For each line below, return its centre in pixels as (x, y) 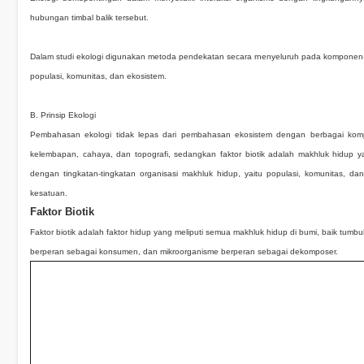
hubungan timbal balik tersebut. (89, 17)
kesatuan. (49, 193)
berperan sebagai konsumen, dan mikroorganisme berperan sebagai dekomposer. (184, 251)
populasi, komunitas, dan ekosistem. (98, 76)
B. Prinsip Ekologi (63, 115)
